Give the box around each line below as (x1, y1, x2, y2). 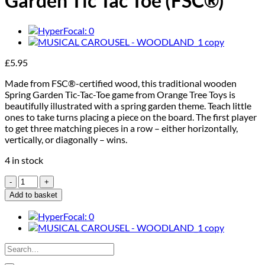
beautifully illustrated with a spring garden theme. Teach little (5, 99, 251, 111)
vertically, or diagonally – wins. (5, 133, 127, 145)
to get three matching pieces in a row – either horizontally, (5, 122, 238, 134)
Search (4, 241, 31, 253)
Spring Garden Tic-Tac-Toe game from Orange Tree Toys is (5, 88, 235, 100)
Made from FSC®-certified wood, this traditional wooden (5, 77, 237, 89)
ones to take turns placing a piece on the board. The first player (5, 111, 257, 122)
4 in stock (5, 154, 43, 166)
